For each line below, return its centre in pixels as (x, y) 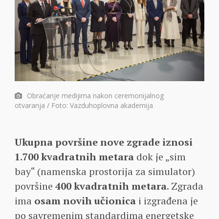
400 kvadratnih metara (111, 186)
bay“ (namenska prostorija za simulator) (105, 171)
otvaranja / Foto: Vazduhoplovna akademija (84, 105)
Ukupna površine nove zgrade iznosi (104, 142)
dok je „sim (160, 156)
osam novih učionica (85, 200)
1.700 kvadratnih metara (74, 156)
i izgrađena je (167, 200)
